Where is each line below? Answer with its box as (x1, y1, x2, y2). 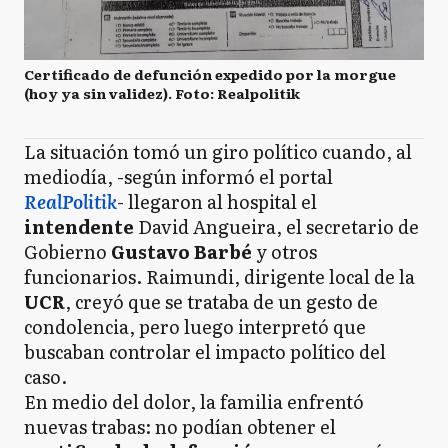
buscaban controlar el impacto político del (24, 338, 386, 366)
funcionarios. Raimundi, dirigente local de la (24, 263, 415, 291)
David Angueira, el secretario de (134, 213, 419, 241)
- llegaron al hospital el (117, 188, 317, 216)
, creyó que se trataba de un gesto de (65, 288, 378, 316)
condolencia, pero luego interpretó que (24, 313, 366, 341)
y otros (252, 238, 317, 266)
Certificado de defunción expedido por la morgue (24, 64, 396, 85)
